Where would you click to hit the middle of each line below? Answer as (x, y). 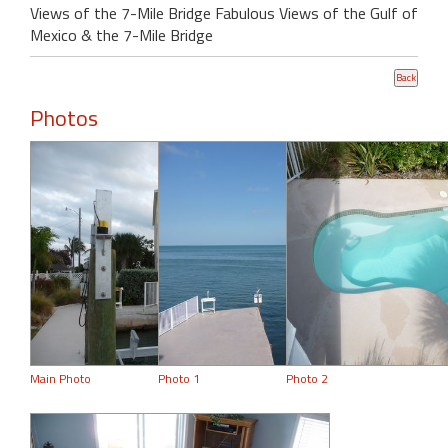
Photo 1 (179, 378)
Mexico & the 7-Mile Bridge (121, 35)
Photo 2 (307, 378)
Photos (64, 117)
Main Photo (60, 378)
